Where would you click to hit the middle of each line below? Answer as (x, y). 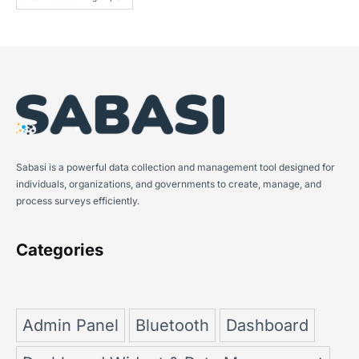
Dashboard (267, 326)
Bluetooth (172, 326)
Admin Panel (71, 326)
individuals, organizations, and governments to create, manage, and (169, 184)
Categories (60, 250)
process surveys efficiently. (78, 201)
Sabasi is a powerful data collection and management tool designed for (175, 167)
